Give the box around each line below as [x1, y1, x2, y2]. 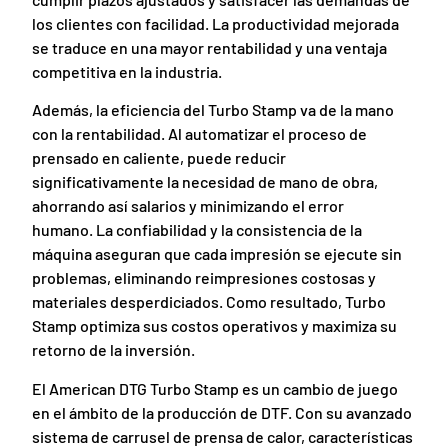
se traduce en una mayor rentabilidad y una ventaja [32, 37, 388, 57]
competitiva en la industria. [32, 61, 223, 81]
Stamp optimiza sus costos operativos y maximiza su [32, 316, 398, 336]
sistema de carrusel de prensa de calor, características [32, 426, 414, 446]
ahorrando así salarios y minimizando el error [32, 196, 345, 216]
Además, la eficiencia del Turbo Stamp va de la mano [32, 100, 395, 120]
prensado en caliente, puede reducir [32, 148, 287, 168]
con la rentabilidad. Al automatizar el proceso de [32, 124, 368, 144]
